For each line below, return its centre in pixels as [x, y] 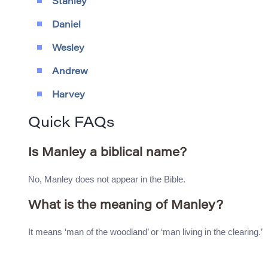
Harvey [68, 96]
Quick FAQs [71, 124]
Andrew [70, 72]
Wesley [68, 49]
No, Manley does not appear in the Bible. [107, 179]
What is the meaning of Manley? [126, 206]
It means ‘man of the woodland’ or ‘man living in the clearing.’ [145, 232]
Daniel [66, 26]
